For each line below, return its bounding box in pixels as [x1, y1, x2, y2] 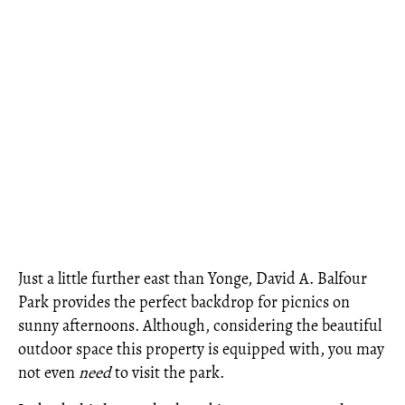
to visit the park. [111, 362, 224, 383]
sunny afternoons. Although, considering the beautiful [18, 315, 381, 336]
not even [18, 362, 79, 383]
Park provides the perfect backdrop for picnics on [18, 291, 350, 313]
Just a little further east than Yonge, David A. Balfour [18, 268, 367, 289]
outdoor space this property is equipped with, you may [18, 338, 384, 360]
